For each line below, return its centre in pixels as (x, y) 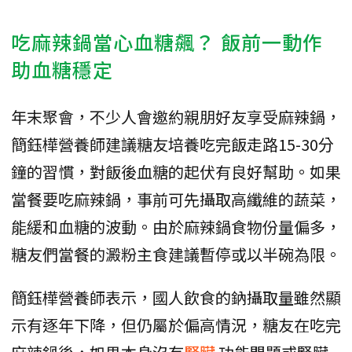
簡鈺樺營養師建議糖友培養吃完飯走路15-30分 (172, 144)
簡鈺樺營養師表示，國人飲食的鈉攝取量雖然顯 (176, 297)
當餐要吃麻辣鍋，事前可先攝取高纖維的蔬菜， (176, 199)
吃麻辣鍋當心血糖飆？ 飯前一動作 (167, 41)
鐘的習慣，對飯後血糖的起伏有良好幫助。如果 (176, 171)
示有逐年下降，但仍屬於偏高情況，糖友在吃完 (176, 324)
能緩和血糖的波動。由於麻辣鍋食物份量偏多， (176, 226)
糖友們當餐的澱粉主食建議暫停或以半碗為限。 (176, 254)
